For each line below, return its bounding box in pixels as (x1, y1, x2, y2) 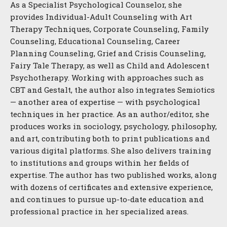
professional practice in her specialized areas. (10, 206, 188, 216)
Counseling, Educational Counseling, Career (10, 35, 180, 46)
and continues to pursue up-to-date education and (10, 194, 204, 204)
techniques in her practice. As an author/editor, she (10, 108, 209, 119)
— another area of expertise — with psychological (10, 96, 200, 107)
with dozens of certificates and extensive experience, (10, 181, 213, 192)
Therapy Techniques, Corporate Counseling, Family (10, 23, 209, 34)
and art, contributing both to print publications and (10, 133, 210, 143)
